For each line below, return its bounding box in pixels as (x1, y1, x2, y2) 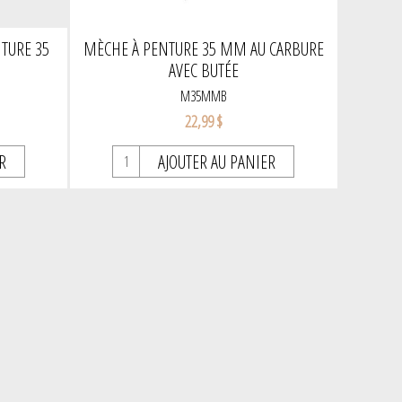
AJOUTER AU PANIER (158, 149, 276, 174)
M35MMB (179, 85, 227, 106)
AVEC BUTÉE (168, 57, 239, 83)
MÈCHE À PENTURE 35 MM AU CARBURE (83, 36, 324, 61)
